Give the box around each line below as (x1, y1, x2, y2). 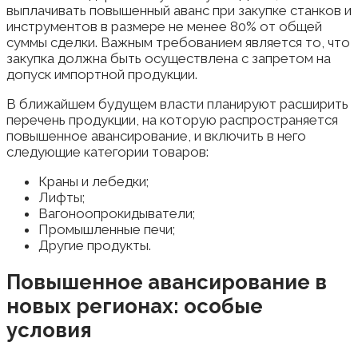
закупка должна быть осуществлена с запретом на (6, 50, 331, 67)
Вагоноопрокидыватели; (38, 205, 195, 222)
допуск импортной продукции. (6, 66, 197, 83)
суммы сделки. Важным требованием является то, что (6, 34, 350, 51)
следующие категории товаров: (6, 144, 209, 161)
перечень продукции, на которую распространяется (6, 112, 338, 129)
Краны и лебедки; (38, 173, 149, 190)
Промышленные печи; (38, 221, 175, 238)
